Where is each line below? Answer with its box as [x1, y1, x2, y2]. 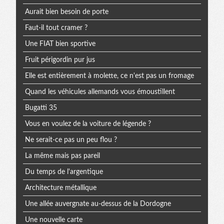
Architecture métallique [24, 184, 96, 191]
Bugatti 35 [24, 104, 57, 111]
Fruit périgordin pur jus [24, 56, 95, 63]
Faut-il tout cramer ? [24, 24, 87, 31]
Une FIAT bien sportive [24, 40, 95, 47]
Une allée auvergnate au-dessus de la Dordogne [24, 200, 171, 207]
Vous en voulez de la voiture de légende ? [24, 120, 151, 127]
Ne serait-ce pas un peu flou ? [24, 136, 117, 143]
